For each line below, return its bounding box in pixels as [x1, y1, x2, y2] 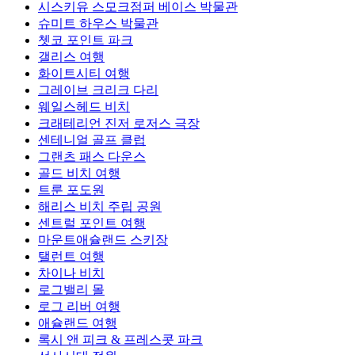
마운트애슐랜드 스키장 [38, 233, 168, 247]
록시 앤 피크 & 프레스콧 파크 [38, 333, 203, 347]
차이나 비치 [38, 266, 105, 281]
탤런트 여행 [38, 250, 105, 264]
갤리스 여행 [38, 50, 105, 64]
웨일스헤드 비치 [38, 100, 130, 114]
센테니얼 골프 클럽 [38, 133, 146, 147]
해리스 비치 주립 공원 [38, 200, 162, 214]
